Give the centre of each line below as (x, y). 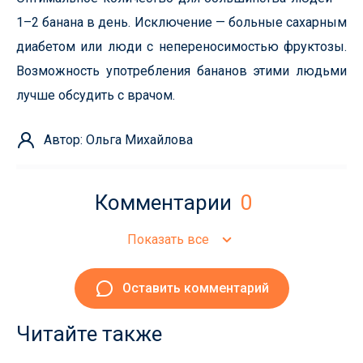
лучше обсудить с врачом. (96, 95)
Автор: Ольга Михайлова (118, 140)
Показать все (168, 239)
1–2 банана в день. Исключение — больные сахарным (181, 22)
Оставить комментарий (195, 288)
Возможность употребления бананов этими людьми (181, 71)
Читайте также (89, 334)
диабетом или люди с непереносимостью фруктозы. (181, 47)
